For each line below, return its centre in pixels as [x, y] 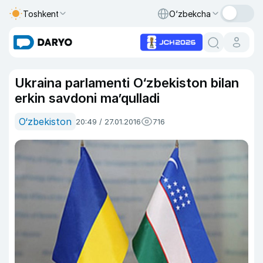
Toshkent [41, 14]
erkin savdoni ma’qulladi [87, 98]
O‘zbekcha [190, 14]
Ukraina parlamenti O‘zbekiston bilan [127, 83]
